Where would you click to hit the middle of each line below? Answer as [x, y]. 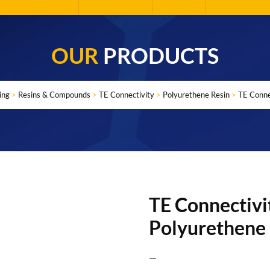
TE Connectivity [126, 95]
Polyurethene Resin [196, 95]
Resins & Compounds [54, 95]
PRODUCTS [161, 55]
